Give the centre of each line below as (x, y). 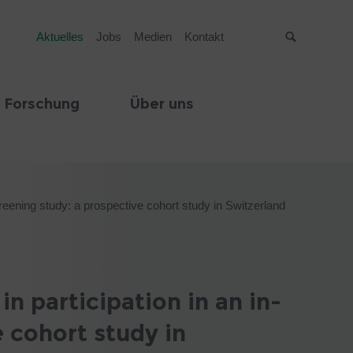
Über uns (162, 104)
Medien (152, 37)
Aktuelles (59, 37)
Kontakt (204, 37)
